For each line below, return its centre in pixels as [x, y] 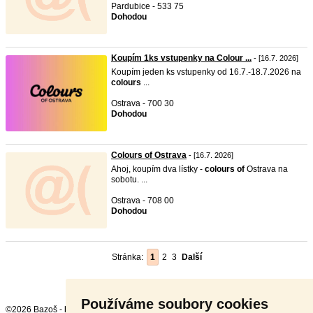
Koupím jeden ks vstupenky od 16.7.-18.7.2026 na [206, 72]
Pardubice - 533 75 [147, 6]
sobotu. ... [129, 180]
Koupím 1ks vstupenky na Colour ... [181, 58]
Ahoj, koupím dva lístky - [158, 169]
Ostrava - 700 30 [143, 103]
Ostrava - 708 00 [143, 201]
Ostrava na [266, 169]
